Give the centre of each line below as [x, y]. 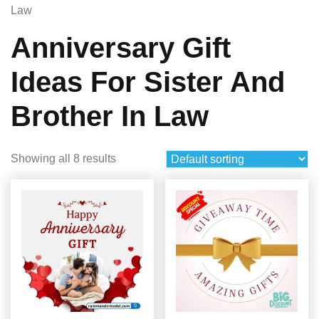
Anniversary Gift [121, 48]
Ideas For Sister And [148, 82]
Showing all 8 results [63, 158]
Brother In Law [110, 116]
